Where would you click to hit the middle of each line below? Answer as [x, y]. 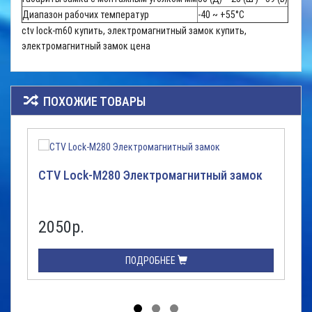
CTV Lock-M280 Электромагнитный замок [150, 175]
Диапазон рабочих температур [86, 15]
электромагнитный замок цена [86, 46]
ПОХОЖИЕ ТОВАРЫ [93, 101]
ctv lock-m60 [47, 31]
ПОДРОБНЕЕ [151, 260]
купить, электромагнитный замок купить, [159, 31]
